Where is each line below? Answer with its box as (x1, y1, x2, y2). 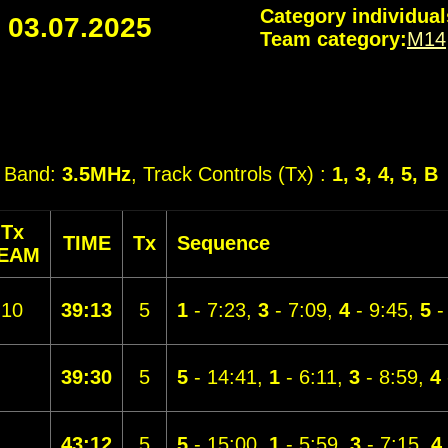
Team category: (260, 28, 407, 50)
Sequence (177, 232, 270, 254)
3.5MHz (62, 163, 131, 185)
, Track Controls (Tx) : (131, 163, 332, 185)
